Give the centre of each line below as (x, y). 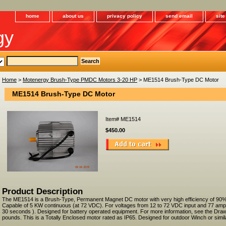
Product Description (42, 191)
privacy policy (125, 16)
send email (179, 16)
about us (73, 16)
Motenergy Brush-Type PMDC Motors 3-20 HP (80, 79)
